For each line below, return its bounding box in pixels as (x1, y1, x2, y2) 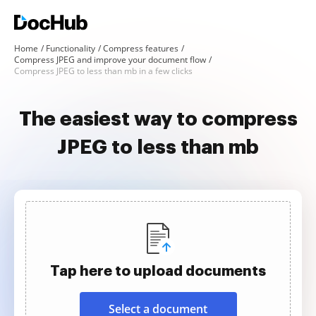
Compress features (103, 42, 178, 54)
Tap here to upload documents (50, 264, 266, 278)
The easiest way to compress (18, 109, 298, 129)
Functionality (46, 42, 95, 54)
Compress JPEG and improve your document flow (14, 54, 206, 66)
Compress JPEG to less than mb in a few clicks (14, 65, 193, 77)
